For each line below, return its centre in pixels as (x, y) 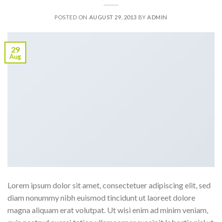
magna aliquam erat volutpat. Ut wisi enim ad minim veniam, (108, 210)
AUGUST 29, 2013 (113, 17)
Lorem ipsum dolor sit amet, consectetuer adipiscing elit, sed (109, 185)
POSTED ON (72, 17)
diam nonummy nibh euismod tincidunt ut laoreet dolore (101, 197)
